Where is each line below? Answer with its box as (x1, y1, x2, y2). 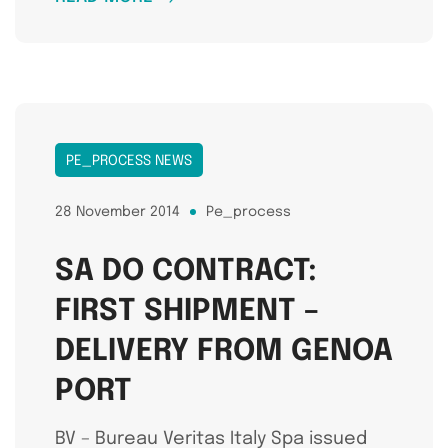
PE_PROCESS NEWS (66, 153, 192, 168)
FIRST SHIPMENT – (55, 295, 319, 327)
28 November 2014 (55, 204, 180, 219)
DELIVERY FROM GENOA (55, 335, 393, 367)
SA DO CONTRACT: (55, 255, 317, 287)
